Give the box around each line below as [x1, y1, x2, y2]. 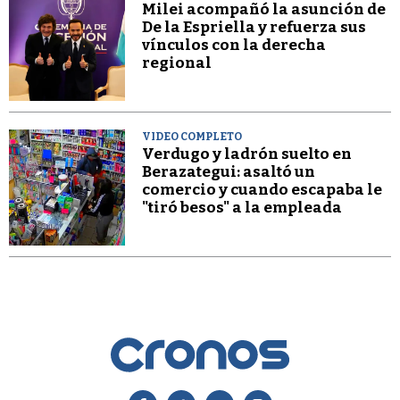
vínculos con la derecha [142, 36, 327, 54]
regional [142, 54, 212, 72]
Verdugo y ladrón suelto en [142, 145, 353, 164]
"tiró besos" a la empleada [142, 198, 343, 218]
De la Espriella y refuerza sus [142, 18, 367, 37]
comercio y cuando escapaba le [142, 180, 383, 200]
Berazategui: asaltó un [142, 162, 316, 182]
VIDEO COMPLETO [142, 130, 243, 144]
